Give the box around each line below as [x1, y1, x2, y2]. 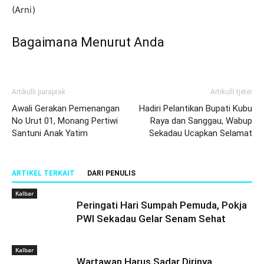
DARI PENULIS [87, 169, 136, 177]
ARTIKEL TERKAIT [12, 169, 75, 177]
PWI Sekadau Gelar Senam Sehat [77, 212, 226, 225]
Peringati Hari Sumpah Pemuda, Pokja [77, 199, 247, 211]
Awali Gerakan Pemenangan [12, 103, 120, 114]
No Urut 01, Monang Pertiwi [12, 115, 118, 126]
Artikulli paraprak [12, 87, 65, 96]
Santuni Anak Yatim [12, 127, 88, 138]
